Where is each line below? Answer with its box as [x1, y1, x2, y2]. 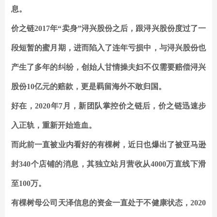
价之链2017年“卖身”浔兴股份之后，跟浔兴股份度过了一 [11, 24, 206, 33]
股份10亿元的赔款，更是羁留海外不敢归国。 [11, 82, 166, 91]
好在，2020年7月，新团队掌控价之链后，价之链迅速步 [11, 102, 206, 110]
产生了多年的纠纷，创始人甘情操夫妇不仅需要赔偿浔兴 [11, 63, 206, 72]
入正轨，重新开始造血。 [11, 121, 96, 130]
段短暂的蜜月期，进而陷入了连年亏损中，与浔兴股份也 [11, 44, 206, 52]
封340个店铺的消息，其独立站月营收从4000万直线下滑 [11, 160, 206, 169]
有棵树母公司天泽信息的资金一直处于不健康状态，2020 [11, 199, 206, 207]
